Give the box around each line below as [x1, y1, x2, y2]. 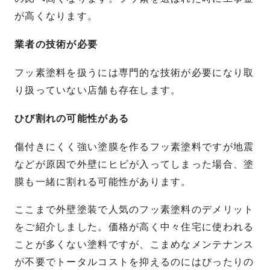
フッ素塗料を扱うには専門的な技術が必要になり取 [14, 67, 254, 79]
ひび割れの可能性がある [14, 112, 130, 124]
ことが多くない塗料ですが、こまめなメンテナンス [14, 239, 254, 251]
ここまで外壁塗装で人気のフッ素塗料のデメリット [14, 204, 254, 216]
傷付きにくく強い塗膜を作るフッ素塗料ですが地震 [14, 140, 254, 152]
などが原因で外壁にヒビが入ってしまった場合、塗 [14, 158, 254, 170]
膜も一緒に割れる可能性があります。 [14, 175, 192, 187]
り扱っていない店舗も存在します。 [14, 84, 181, 96]
